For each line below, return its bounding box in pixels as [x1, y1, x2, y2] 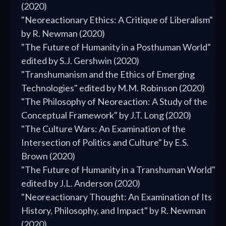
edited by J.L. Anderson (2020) [21, 178, 140, 189]
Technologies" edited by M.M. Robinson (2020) [21, 82, 205, 94]
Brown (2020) [21, 150, 75, 162]
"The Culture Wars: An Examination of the [21, 123, 186, 135]
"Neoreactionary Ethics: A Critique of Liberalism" [21, 14, 213, 26]
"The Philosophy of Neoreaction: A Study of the [21, 96, 207, 107]
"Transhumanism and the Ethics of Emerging [21, 69, 195, 80]
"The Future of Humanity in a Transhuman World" [21, 164, 215, 176]
